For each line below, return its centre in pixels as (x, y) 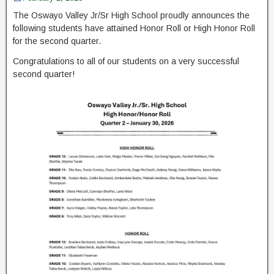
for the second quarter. (57, 41)
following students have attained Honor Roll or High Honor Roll (134, 28)
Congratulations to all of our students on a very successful (126, 61)
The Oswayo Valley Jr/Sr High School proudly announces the (131, 16)
